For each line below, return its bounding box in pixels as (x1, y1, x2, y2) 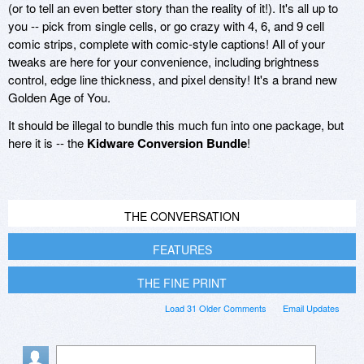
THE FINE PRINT (137, 275, 227, 292)
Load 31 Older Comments (165, 301, 266, 315)
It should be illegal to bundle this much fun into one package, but (8, 116, 344, 134)
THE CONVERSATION (124, 208, 240, 225)
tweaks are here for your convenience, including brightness (8, 53, 319, 71)
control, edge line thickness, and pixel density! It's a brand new (8, 71, 337, 89)
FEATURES (152, 241, 212, 258)
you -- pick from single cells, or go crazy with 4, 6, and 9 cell (8, 17, 324, 35)
